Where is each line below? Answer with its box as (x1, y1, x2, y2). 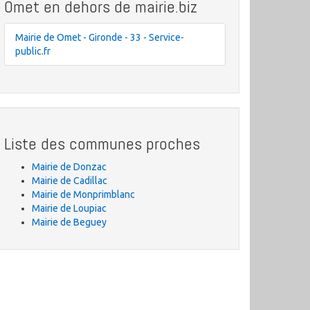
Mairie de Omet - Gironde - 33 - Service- (15, 32, 184, 43)
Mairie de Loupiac (32, 203, 107, 214)
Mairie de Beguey (32, 217, 107, 228)
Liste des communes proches (4, 133, 200, 154)
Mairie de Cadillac (32, 175, 107, 186)
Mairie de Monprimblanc (32, 189, 135, 200)
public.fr (15, 46, 51, 57)
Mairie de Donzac (32, 161, 107, 172)
